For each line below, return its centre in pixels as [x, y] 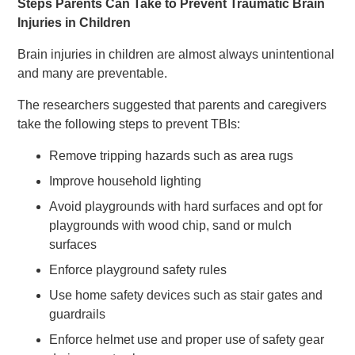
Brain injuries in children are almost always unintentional [176, 54]
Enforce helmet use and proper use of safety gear [187, 340]
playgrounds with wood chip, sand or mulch [171, 225]
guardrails [78, 314]
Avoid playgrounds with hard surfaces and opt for [186, 206]
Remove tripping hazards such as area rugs [172, 156]
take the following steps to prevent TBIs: [129, 124]
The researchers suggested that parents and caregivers [172, 105]
